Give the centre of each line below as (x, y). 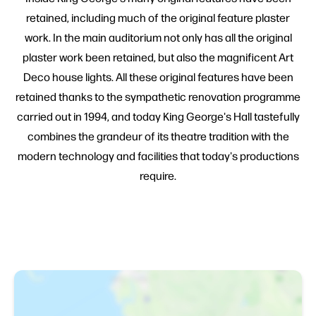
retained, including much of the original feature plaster (158, 17)
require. (158, 175)
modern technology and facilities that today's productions (158, 155)
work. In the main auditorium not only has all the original (158, 37)
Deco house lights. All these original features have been (158, 76)
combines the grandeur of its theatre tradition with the (158, 135)
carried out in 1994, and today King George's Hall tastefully (158, 116)
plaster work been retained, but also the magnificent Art (158, 56)
